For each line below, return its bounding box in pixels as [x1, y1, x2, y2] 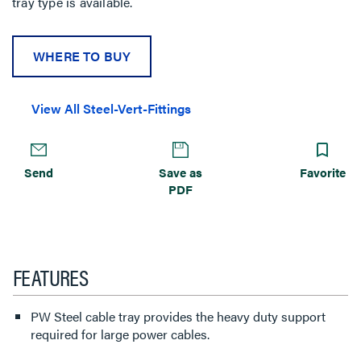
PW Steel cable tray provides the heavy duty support [31, 307, 326, 326]
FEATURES [13, 260, 89, 293]
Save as [158, 164, 202, 180]
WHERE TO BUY [33, 47, 131, 65]
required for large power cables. [31, 325, 210, 343]
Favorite [299, 164, 346, 180]
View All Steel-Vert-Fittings [31, 99, 191, 118]
